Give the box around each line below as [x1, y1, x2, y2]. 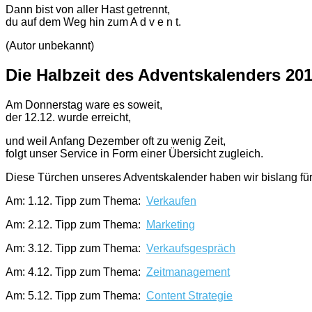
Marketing [146, 219, 195, 231]
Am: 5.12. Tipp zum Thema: [6, 290, 146, 302]
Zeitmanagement [146, 266, 230, 279]
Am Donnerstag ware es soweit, [6, 99, 162, 111]
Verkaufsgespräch [146, 242, 235, 255]
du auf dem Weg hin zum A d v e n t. [6, 15, 181, 28]
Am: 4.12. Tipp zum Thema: [6, 266, 146, 279]
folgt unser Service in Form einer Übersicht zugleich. [6, 148, 263, 160]
